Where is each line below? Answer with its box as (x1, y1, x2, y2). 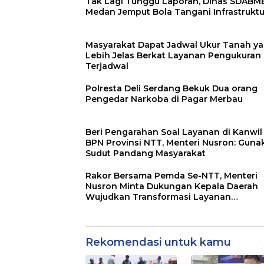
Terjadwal (85, 60, 128, 71)
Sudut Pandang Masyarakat (85, 147, 206, 159)
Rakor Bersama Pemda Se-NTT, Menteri (85, 170, 258, 181)
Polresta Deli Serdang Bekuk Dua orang (85, 82, 258, 94)
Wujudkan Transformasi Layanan (85, 191, 231, 202)
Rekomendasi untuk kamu (85, 235, 231, 249)
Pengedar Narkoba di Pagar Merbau (85, 93, 243, 104)
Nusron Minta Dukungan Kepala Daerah (85, 180, 258, 192)
